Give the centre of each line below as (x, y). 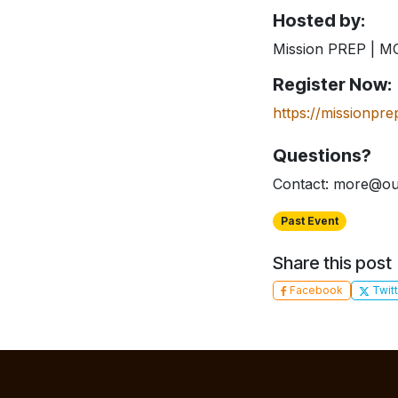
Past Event (309, 221)
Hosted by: (319, 20)
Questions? (322, 155)
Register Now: (332, 84)
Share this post (332, 263)
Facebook (315, 291)
